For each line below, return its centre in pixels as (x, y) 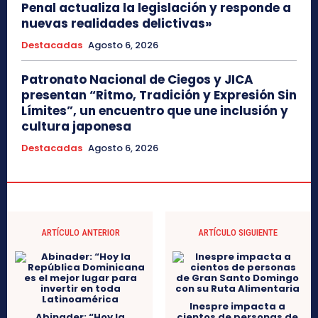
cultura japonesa (76, 126)
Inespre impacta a (238, 306)
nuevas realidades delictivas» (116, 23)
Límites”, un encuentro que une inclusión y (155, 110)
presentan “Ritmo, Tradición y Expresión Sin (159, 95)
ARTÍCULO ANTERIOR (80, 232)
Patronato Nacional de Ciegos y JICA (137, 79)
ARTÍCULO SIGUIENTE (237, 232)
